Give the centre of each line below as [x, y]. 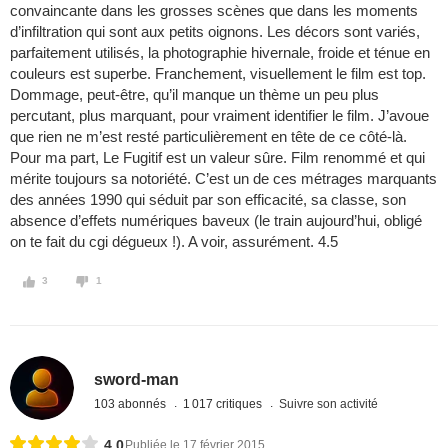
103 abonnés [132, 403]
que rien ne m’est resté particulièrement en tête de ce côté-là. [208, 137]
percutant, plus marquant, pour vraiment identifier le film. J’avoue [219, 116]
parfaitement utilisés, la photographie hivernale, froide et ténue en [220, 53]
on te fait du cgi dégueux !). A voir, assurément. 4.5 [174, 242]
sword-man [137, 379]
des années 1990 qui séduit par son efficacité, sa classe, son [208, 200]
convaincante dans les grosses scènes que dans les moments [214, 11]
